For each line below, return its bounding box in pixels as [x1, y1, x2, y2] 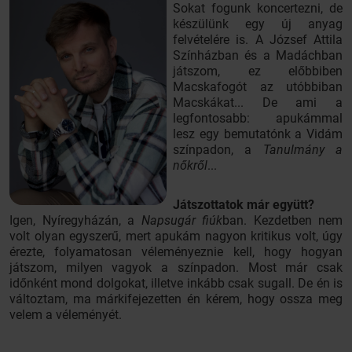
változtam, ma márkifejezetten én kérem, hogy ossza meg [9, 291, 343, 306]
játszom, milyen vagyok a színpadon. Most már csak [9, 260, 343, 275]
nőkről [173, 158, 207, 173]
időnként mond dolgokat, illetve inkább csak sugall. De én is [9, 276, 343, 291]
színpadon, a [173, 142, 263, 157]
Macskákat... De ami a [173, 95, 343, 110]
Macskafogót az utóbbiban [173, 79, 343, 94]
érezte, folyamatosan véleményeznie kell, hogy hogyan [9, 244, 343, 259]
